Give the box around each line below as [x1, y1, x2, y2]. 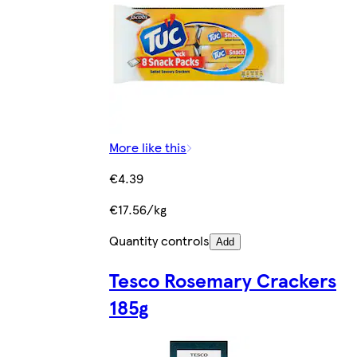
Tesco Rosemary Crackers [109, 266, 336, 294]
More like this [109, 138, 186, 157]
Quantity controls [109, 231, 210, 250]
